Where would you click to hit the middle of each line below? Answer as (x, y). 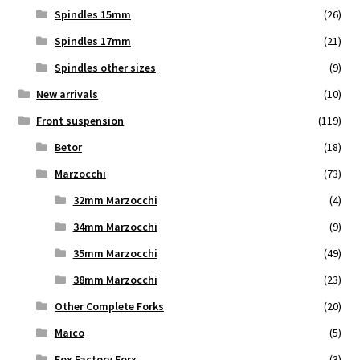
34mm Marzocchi (115, 226)
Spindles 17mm (92, 41)
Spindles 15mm (92, 14)
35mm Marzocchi (115, 253)
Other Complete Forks (109, 306)
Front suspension (80, 120)
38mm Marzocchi (115, 279)
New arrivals (67, 94)
